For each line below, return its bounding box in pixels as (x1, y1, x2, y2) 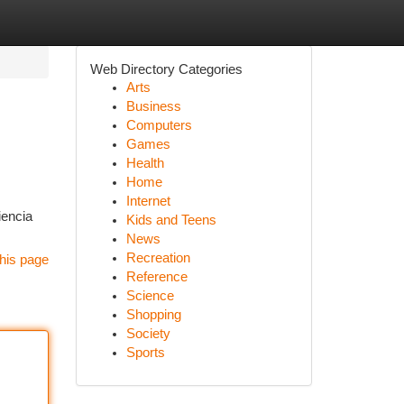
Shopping (125, 308, 181, 322)
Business (125, 99, 181, 114)
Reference (125, 270, 188, 284)
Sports (125, 345, 165, 360)
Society (125, 326, 170, 341)
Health (125, 156, 164, 170)
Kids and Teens (125, 213, 216, 227)
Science (125, 289, 174, 303)
